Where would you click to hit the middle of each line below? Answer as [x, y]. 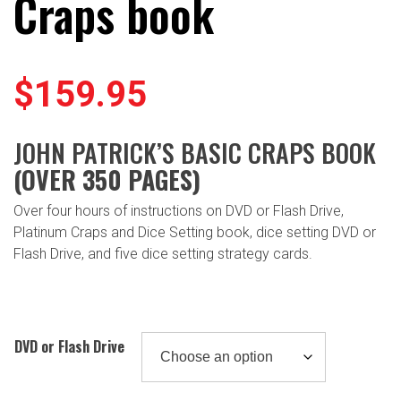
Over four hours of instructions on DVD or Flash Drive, [179, 211]
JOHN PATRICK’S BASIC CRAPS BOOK [195, 153]
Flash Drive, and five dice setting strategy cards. [163, 254]
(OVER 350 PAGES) [107, 180]
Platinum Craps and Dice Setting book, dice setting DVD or [195, 233]
